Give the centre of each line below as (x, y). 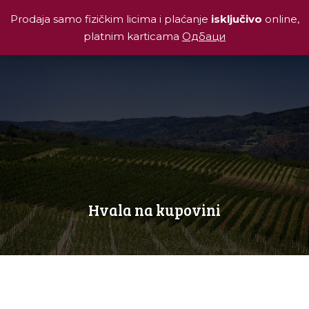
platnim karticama (133, 36)
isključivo (238, 19)
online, (282, 19)
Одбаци (204, 36)
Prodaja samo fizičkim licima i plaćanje (110, 19)
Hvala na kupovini (154, 210)
